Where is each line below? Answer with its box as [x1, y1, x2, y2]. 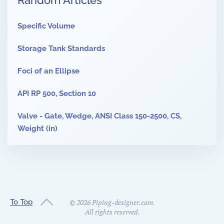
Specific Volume [17, 21, 75, 30]
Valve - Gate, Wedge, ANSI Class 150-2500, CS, [17, 111, 181, 120]
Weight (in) [17, 124, 57, 133]
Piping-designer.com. [90, 197, 155, 207]
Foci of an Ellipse [17, 66, 79, 75]
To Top [10, 197, 32, 206]
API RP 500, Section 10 [17, 89, 96, 98]
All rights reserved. [84, 207, 139, 216]
